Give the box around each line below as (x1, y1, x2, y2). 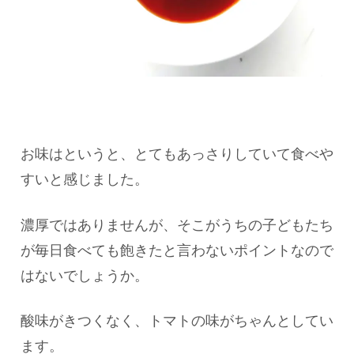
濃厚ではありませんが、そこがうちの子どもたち (21, 217, 333, 233)
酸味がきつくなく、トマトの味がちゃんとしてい (21, 312, 333, 329)
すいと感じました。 (21, 171, 149, 188)
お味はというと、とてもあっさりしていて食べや (21, 146, 333, 163)
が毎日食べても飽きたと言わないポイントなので (21, 242, 333, 258)
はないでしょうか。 (21, 267, 149, 284)
